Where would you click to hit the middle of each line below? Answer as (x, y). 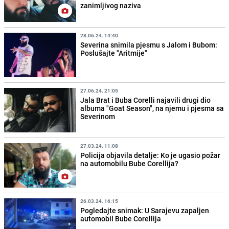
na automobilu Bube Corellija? (130, 163)
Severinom (98, 116)
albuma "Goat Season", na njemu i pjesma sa (152, 108)
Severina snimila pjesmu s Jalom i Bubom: (149, 44)
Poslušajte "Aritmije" (114, 53)
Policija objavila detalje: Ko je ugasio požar (151, 155)
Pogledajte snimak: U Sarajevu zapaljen (145, 210)
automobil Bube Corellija (121, 218)
